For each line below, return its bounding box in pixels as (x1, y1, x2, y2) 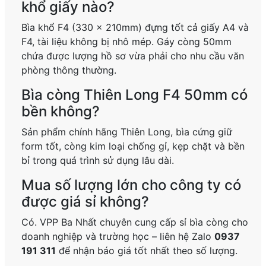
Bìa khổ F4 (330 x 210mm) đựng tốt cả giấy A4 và (21, 21, 249, 34)
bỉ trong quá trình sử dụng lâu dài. (21, 154, 175, 167)
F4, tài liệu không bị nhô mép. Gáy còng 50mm (21, 36, 232, 48)
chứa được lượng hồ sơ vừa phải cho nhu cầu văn (21, 50, 245, 62)
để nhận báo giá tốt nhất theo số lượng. (56, 245, 238, 257)
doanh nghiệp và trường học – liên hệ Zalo (21, 230, 215, 243)
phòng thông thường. (21, 64, 117, 77)
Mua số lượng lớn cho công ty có (21, 176, 242, 194)
